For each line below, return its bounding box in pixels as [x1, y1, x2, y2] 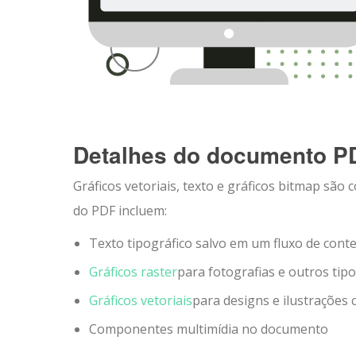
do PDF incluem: [73, 202, 167, 219]
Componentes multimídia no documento [89, 320, 328, 338]
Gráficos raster [89, 263, 177, 281]
